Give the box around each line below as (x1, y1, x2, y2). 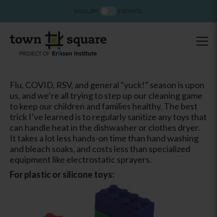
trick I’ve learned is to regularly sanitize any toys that (10, 111, 207, 122)
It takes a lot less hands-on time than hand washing (10, 132, 199, 143)
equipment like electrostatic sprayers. (10, 154, 152, 165)
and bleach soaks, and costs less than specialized (10, 143, 190, 154)
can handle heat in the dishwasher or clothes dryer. (10, 122, 200, 133)
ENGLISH (74, 7, 98, 15)
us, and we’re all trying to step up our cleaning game (10, 90, 202, 101)
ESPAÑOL (117, 7, 143, 15)
